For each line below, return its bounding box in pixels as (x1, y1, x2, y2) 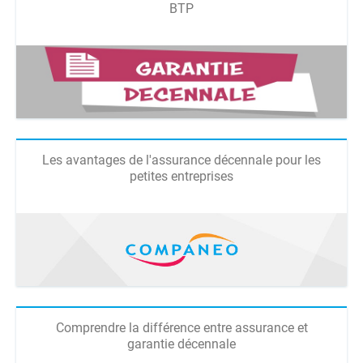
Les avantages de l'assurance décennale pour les (42, 152, 321, 168)
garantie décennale (127, 336, 236, 352)
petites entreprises (130, 169, 233, 184)
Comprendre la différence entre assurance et (55, 320, 308, 335)
